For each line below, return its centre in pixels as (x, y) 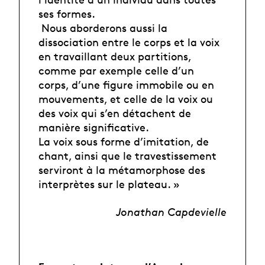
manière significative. (95, 127)
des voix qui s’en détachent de (115, 113)
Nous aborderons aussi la (103, 28)
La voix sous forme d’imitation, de (124, 142)
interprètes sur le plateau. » (111, 184)
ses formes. (68, 14)
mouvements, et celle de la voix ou (126, 99)
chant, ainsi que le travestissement (127, 156)
